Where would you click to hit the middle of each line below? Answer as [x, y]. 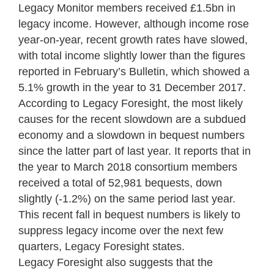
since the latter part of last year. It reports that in [135, 151]
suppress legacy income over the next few [121, 230]
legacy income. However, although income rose [134, 24]
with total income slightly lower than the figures [132, 55]
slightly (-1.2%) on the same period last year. [127, 198]
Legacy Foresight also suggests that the [116, 262]
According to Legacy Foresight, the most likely [131, 103]
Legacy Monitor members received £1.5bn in [127, 8]
